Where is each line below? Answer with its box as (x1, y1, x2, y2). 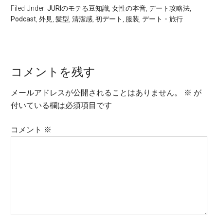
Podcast (11, 15, 36, 23)
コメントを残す (11, 64, 96, 79)
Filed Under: (11, 4, 48, 12)
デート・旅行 (142, 15, 183, 23)
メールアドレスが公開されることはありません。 (11, 88, 182, 97)
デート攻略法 (149, 4, 190, 12)
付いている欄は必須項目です (11, 100, 112, 110)
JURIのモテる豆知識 (47, 4, 109, 12)
